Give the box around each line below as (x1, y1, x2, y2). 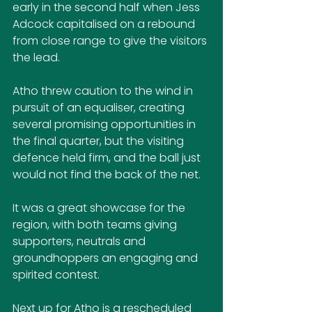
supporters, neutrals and (13, 233, 148, 249)
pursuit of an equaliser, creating (13, 100, 187, 116)
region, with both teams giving (13, 217, 180, 233)
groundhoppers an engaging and (13, 250, 201, 266)
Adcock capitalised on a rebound (13, 16, 198, 32)
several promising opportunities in (13, 116, 198, 132)
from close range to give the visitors (13, 33, 210, 49)
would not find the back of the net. (13, 166, 201, 182)
